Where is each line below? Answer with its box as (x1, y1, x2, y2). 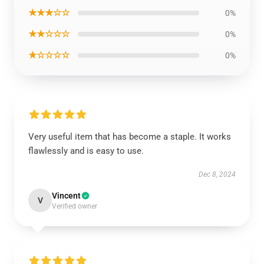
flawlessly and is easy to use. (28, 146, 146, 156)
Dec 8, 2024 (199, 170, 236, 179)
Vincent (52, 191, 81, 200)
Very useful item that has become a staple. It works (28, 131, 231, 142)
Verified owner (52, 202, 97, 210)
